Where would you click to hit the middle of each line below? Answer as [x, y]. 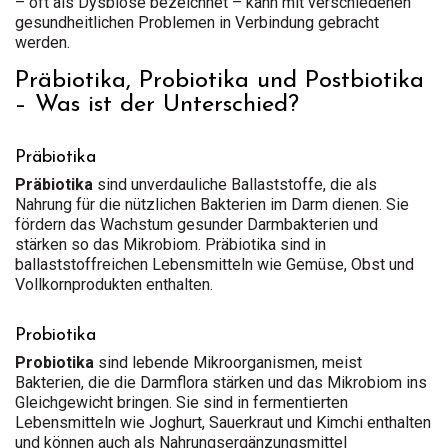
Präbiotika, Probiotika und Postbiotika [219, 81]
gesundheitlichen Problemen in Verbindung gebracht [197, 22]
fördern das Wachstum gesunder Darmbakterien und [196, 224]
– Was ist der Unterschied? [157, 105]
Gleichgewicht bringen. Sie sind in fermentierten [181, 402]
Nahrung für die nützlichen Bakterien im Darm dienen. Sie [212, 204]
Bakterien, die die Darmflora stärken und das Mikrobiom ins [221, 382]
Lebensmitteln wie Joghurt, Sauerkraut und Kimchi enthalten [223, 422]
